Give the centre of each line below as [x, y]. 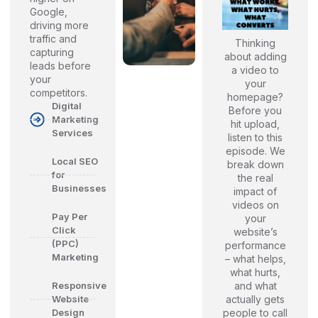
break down [255, 165]
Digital [67, 106]
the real [255, 178]
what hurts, [256, 273]
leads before [60, 66]
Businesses [79, 188]
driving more [59, 26]
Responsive [79, 286]
